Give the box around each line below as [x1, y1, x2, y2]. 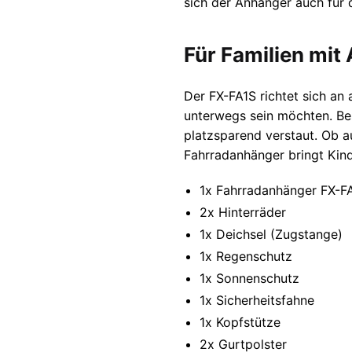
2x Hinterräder [199, 203, 286, 220]
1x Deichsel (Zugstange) [199, 225, 343, 242]
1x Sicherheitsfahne [199, 291, 314, 308]
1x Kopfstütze [199, 313, 280, 330]
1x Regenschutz [199, 247, 292, 264]
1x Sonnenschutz [199, 269, 299, 286]
